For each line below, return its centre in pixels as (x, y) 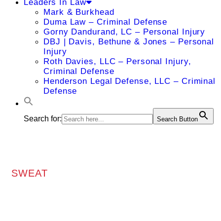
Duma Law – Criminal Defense (106, 22)
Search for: (43, 119)
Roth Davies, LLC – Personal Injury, (117, 61)
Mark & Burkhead (79, 12)
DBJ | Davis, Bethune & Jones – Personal (129, 42)
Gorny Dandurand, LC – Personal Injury (125, 32)
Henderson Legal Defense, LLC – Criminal (130, 81)
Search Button (177, 119)
